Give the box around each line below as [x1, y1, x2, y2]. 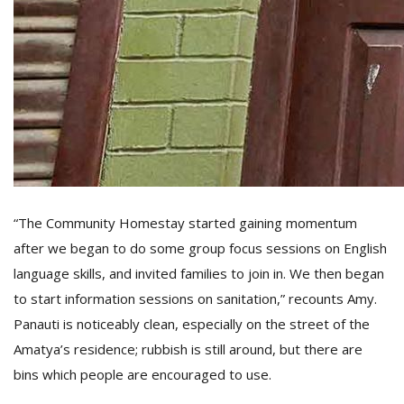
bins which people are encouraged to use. [14, 365, 271, 383]
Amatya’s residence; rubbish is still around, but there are [14, 340, 363, 358]
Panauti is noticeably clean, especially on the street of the [14, 315, 370, 333]
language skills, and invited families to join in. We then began [14, 264, 384, 282]
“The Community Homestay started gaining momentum [14, 214, 357, 232]
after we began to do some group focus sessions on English [14, 239, 387, 257]
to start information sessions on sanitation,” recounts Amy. [14, 289, 377, 308]
